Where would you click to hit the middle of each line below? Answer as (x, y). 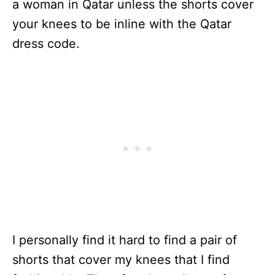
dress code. (46, 44)
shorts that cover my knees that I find (121, 260)
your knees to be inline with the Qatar (122, 24)
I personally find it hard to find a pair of (125, 240)
